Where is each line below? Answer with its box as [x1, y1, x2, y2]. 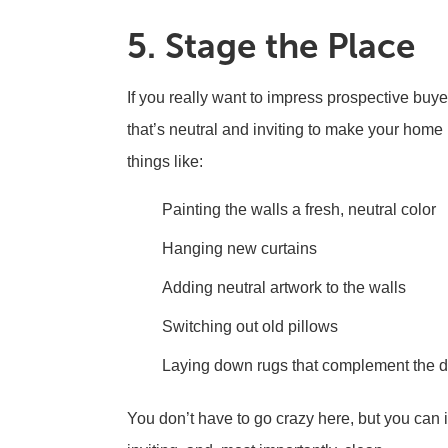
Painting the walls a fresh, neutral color [162, 201, 436, 218]
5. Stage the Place [127, 25, 415, 67]
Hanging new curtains [162, 240, 317, 257]
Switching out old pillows [162, 318, 338, 335]
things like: [127, 153, 203, 170]
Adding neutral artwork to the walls [162, 279, 406, 296]
